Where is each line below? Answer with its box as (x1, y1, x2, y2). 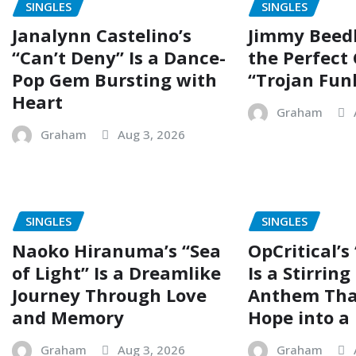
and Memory (12, 304, 124, 329)
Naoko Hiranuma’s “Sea (12, 238, 221, 262)
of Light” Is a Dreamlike (12, 260, 221, 284)
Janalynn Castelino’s (12, 23, 192, 48)
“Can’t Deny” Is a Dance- (12, 45, 226, 70)
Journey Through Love (12, 282, 207, 307)
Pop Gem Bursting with (12, 68, 217, 92)
